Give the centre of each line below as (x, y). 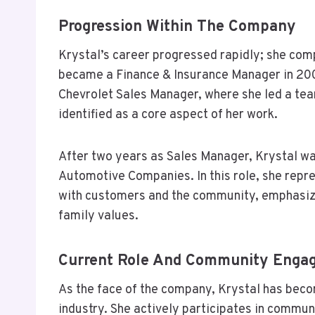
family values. (98, 216)
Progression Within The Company (177, 27)
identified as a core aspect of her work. (168, 115)
